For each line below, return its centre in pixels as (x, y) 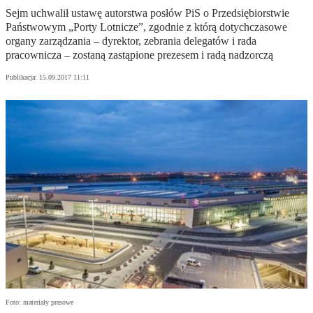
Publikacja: (22, 78)
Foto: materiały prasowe (39, 303)
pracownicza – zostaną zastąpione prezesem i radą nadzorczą (139, 55)
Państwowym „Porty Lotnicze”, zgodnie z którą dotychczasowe (146, 27)
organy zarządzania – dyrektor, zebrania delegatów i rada (131, 41)
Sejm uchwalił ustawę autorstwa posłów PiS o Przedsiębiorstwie (147, 13)
